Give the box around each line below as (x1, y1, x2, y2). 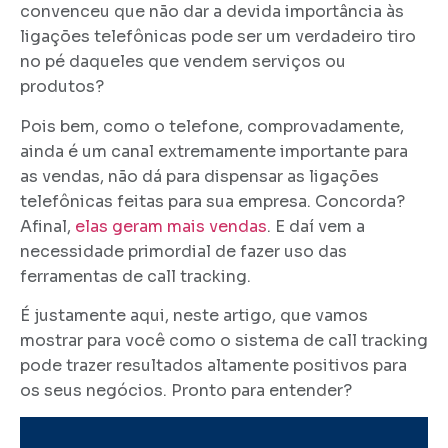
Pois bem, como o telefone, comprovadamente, (20, 115, 404, 137)
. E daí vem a (267, 215, 365, 237)
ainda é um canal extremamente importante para (20, 140, 408, 162)
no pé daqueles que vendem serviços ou (20, 51, 346, 73)
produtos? (20, 76, 104, 98)
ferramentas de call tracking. (20, 265, 251, 287)
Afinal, (20, 215, 75, 237)
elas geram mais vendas (75, 215, 267, 237)
